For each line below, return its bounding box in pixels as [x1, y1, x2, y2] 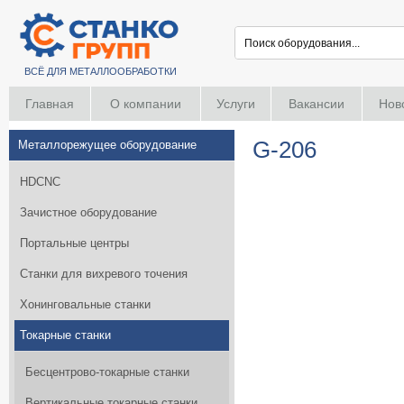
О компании [110, 96, 181, 111]
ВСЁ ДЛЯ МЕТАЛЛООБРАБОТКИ [24, 66, 177, 77]
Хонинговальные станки [20, 298, 151, 311]
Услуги [216, 96, 255, 111]
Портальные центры [20, 236, 129, 250]
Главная [25, 96, 74, 111]
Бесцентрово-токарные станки [25, 365, 189, 379]
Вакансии [289, 96, 344, 111]
